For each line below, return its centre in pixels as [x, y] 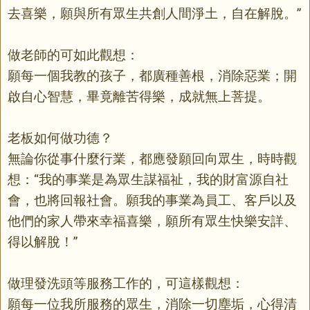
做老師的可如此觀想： [73, 55]
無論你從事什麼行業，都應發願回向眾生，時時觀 [152, 158]
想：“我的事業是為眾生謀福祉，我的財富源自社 [148, 179]
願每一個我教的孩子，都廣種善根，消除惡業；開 [152, 75]
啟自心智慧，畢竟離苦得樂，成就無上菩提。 [139, 96]
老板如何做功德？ [60, 138]
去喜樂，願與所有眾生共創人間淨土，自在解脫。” [155, 13]
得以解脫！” [43, 241]
